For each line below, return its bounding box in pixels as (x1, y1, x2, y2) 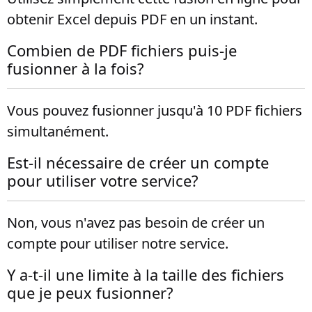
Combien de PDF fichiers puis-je (7, 40, 237, 61)
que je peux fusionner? (7, 282, 173, 303)
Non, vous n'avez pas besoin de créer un (7, 213, 265, 232)
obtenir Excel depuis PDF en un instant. (7, 10, 258, 29)
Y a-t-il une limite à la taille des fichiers (7, 264, 284, 285)
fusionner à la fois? (7, 58, 144, 79)
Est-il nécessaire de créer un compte (7, 152, 269, 173)
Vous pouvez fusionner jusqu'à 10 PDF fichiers (7, 101, 302, 120)
